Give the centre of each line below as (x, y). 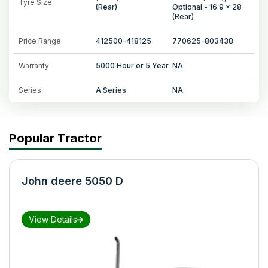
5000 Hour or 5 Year (132, 65)
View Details (53, 219)
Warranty (34, 65)
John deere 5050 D (72, 181)
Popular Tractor (55, 138)
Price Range (40, 41)
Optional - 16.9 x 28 (207, 7)
